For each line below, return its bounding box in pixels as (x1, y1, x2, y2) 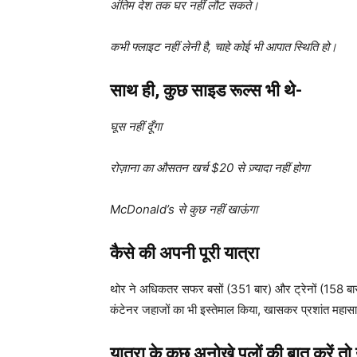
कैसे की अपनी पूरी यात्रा (110, 243, 259, 264)
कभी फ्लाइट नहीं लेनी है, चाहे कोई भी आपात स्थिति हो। (110, 39, 337, 55)
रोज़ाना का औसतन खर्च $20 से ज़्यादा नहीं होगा (110, 160, 309, 176)
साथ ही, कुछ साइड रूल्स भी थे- (110, 80, 302, 101)
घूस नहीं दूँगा (110, 119, 165, 135)
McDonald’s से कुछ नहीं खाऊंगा (110, 202, 257, 218)
